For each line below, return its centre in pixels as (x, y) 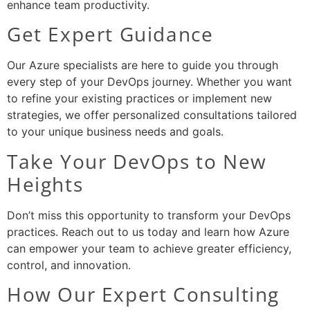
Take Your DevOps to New (137, 161)
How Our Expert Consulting (144, 294)
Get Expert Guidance (110, 34)
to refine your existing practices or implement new (139, 99)
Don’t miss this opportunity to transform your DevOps (149, 215)
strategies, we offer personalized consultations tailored (152, 115)
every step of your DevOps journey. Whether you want (149, 82)
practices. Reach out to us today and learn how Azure (148, 231)
